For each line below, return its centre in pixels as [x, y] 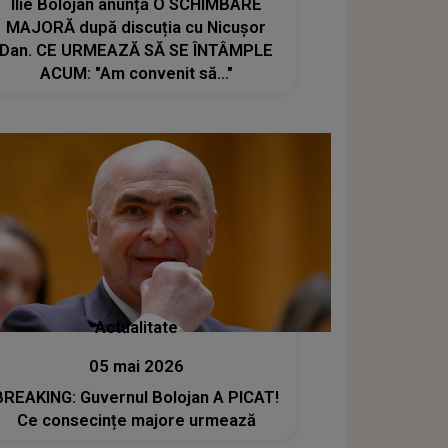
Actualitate [136, 328]
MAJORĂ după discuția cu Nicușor [136, 27]
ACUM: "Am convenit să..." [136, 73]
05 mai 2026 [136, 367]
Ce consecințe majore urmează [136, 421]
